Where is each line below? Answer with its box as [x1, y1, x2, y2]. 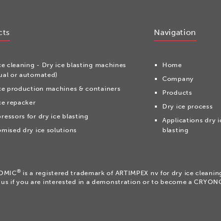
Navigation [154, 27, 197, 37]
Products [162, 88, 192, 96]
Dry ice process [162, 102, 213, 110]
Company [162, 74, 194, 82]
